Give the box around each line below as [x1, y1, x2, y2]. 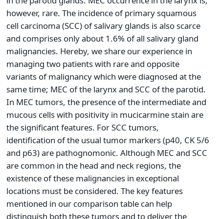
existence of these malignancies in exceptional [6, 173, 179, 184]
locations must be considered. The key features [6, 185, 183, 197]
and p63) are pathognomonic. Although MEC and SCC [6, 147, 207, 159]
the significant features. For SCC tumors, [6, 122, 159, 133]
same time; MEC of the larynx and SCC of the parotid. [6, 84, 206, 95]
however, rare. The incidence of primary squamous [6, 7, 197, 19]
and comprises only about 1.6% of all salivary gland [6, 33, 198, 44]
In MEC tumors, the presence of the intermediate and [6, 96, 206, 108]
